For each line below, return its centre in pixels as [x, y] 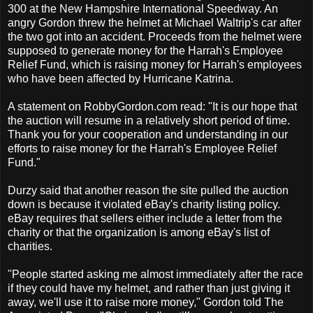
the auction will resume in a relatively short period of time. [149, 120]
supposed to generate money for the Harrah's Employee [145, 50]
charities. [30, 246]
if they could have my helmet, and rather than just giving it [149, 288]
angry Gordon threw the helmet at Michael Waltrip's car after [154, 22]
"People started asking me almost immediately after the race [155, 274]
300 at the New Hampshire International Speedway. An [143, 8]
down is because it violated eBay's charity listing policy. [144, 204]
